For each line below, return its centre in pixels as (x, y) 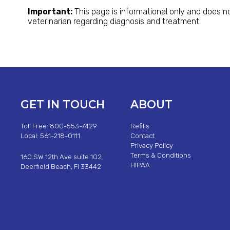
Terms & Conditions (160, 156)
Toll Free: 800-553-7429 (59, 126)
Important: (50, 11)
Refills (140, 126)
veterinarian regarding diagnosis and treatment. (114, 21)
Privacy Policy (151, 146)
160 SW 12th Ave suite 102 (61, 157)
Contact (142, 136)
